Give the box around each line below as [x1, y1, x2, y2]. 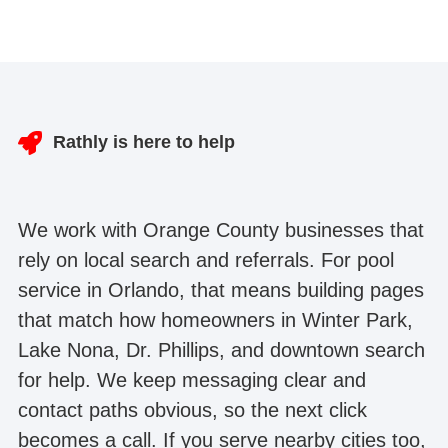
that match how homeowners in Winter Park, [17, 308, 413, 331]
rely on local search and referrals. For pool [17, 248, 394, 271]
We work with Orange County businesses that [17, 218, 424, 241]
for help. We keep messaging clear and [17, 368, 366, 391]
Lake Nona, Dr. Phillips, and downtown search [17, 338, 425, 361]
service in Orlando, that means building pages [17, 278, 424, 301]
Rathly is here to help [52, 132, 235, 153]
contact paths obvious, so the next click [17, 398, 367, 421]
